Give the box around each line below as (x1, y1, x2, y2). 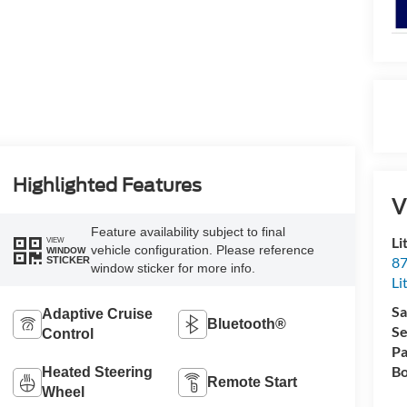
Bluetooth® (207, 315, 287, 332)
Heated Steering (41, 363, 153, 380)
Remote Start (207, 373, 298, 390)
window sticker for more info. (90, 261, 255, 276)
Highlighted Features (12, 174, 202, 197)
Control (41, 325, 94, 342)
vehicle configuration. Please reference (90, 243, 314, 258)
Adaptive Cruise (41, 305, 153, 322)
